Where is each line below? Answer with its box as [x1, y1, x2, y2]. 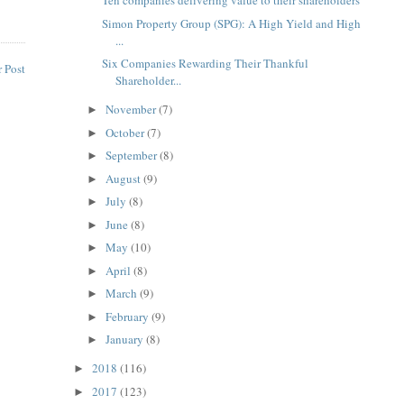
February [106, 308, 152, 325]
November [106, 101, 160, 118]
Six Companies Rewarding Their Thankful [102, 55, 309, 72]
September [106, 147, 161, 164]
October [106, 124, 148, 141]
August [106, 170, 144, 187]
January [106, 331, 147, 348]
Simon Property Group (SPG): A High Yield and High [102, 14, 362, 32]
